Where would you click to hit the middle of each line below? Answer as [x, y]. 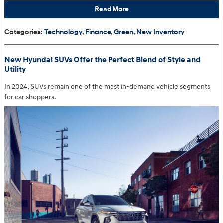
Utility [15, 70]
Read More [111, 9]
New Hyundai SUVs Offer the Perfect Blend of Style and [103, 60]
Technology [63, 32]
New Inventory [161, 32]
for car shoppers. [31, 97]
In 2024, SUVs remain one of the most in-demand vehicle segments [107, 87]
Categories [23, 32]
